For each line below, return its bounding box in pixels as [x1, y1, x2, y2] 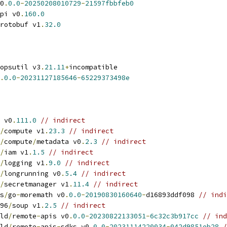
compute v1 [4, 127, 45, 135]
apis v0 [41, 212, 69, 220]
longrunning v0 [4, 169, 61, 178]
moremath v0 [20, 191, 65, 199]
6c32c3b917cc [150, 212, 199, 220]
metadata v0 [36, 137, 81, 146]
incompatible [69, 63, 118, 71]
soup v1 [12, 201, 41, 210]
